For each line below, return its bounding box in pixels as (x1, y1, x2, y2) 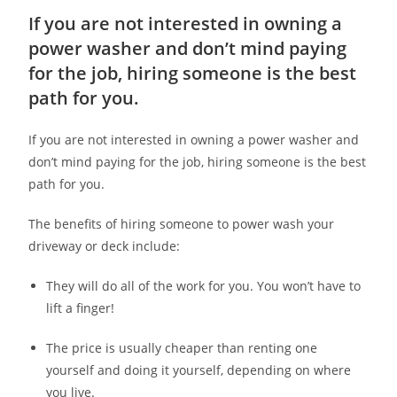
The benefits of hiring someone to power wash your (28, 214, 335, 232)
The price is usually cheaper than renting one (46, 339, 318, 356)
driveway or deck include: (28, 237, 181, 254)
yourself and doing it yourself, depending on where (46, 361, 352, 378)
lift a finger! (46, 299, 115, 316)
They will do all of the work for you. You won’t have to (46, 276, 362, 294)
